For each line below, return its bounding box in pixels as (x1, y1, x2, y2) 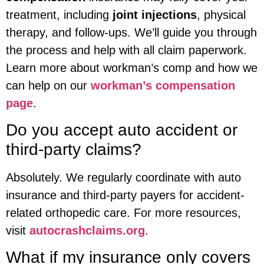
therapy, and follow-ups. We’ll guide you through (6, 25, 257, 39)
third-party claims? (6, 140, 141, 159)
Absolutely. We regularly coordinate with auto (6, 170, 241, 184)
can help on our (6, 78, 91, 92)
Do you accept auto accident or (6, 120, 237, 139)
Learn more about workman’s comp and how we (6, 61, 258, 74)
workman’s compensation (91, 78, 235, 92)
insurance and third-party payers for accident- (6, 188, 245, 202)
